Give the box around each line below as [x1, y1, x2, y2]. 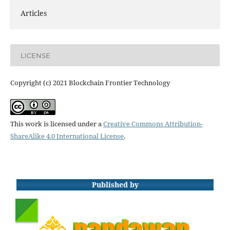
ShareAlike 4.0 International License [10, 131, 124, 141]
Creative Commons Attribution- [103, 119, 203, 129]
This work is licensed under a [10, 119, 103, 129]
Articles [20, 8, 47, 18]
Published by [91, 180, 139, 190]
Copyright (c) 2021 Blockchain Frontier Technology [10, 78, 170, 88]
